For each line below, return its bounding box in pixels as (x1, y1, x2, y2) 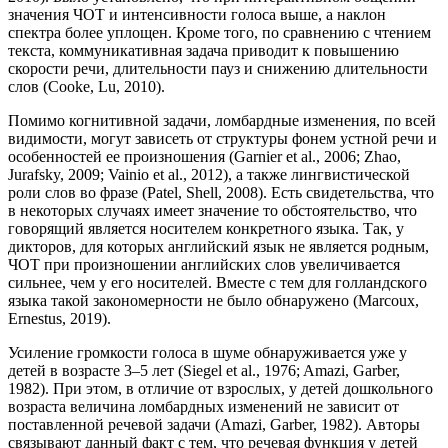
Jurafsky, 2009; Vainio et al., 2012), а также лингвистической (8, 166, 410, 184)
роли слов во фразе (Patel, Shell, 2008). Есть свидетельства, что (8, 184, 434, 202)
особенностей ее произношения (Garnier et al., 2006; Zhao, (8, 148, 401, 166)
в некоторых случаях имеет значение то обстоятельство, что (8, 202, 417, 220)
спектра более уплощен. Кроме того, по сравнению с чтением (8, 24, 431, 42)
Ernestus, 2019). (8, 310, 111, 328)
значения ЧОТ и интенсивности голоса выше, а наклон (8, 6, 386, 24)
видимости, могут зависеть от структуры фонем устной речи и (8, 130, 437, 148)
